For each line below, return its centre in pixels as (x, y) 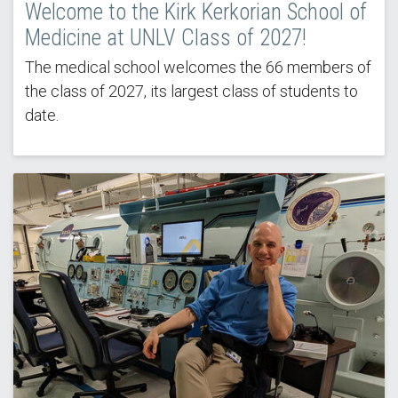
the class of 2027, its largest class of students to (191, 91)
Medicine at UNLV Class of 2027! (165, 37)
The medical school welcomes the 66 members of (198, 67)
